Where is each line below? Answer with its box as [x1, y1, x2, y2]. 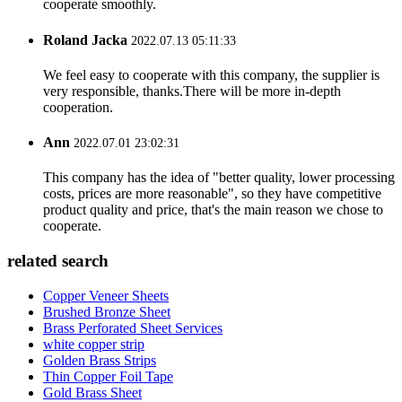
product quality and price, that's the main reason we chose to [43, 202, 383, 218]
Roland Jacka [43, 31, 127, 48]
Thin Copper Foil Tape [43, 368, 173, 384]
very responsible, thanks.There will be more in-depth [43, 83, 341, 99]
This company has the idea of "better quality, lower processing [43, 170, 395, 186]
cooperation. [43, 99, 113, 115]
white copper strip [43, 336, 144, 352]
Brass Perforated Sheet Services [43, 319, 223, 336]
